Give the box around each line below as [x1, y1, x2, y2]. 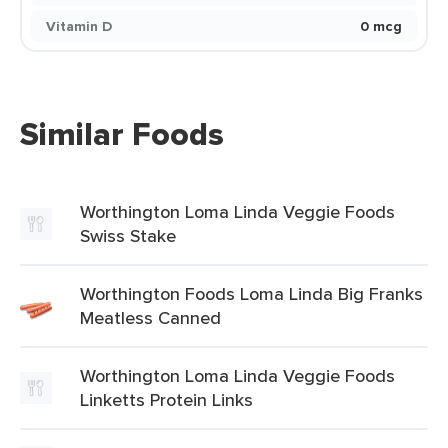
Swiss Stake [80, 223, 176, 248]
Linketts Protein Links [80, 387, 253, 412]
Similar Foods [20, 110, 224, 158]
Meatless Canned [80, 305, 221, 330]
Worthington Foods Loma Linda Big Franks [80, 281, 423, 306]
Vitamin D [46, 16, 112, 36]
